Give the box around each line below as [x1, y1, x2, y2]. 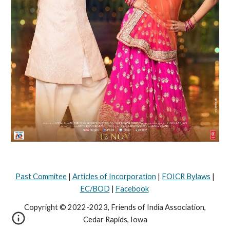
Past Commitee [15, 172, 67, 181]
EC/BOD [80, 184, 110, 193]
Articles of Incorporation [72, 172, 156, 181]
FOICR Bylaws [162, 172, 210, 181]
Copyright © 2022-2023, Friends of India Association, [24, 203, 206, 212]
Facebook [115, 184, 149, 193]
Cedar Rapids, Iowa [83, 215, 147, 224]
